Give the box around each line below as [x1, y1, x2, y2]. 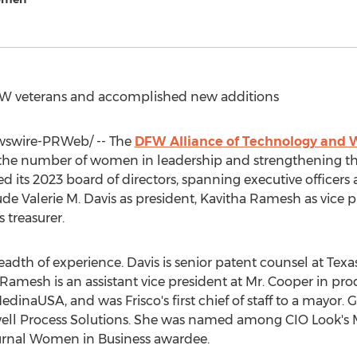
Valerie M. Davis [21, 191, 116, 206]
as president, [116, 191, 200, 206]
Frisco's [124, 293, 169, 308]
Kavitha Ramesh [199, 191, 301, 206]
